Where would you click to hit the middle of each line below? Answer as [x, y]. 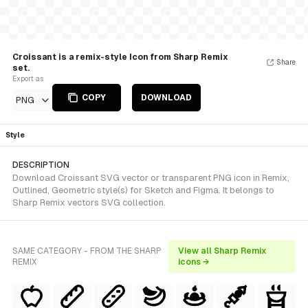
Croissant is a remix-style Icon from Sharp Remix [120, 57]
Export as [28, 79]
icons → [194, 262]
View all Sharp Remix [222, 251]
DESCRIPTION [41, 165]
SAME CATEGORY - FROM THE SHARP [87, 251]
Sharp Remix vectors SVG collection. [89, 202]
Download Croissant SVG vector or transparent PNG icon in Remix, [151, 178]
